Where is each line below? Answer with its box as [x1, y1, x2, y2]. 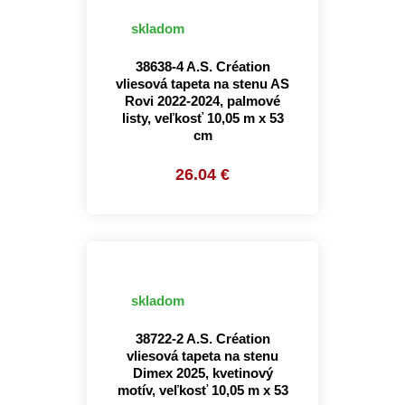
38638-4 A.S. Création [135, 59, 270, 74]
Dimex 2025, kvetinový [132, 365, 273, 381]
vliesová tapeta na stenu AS [116, 76, 289, 91]
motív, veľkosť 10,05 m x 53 [117, 382, 288, 398]
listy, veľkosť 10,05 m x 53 [121, 110, 284, 126]
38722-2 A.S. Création [135, 331, 270, 346]
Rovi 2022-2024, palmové [125, 93, 280, 108]
